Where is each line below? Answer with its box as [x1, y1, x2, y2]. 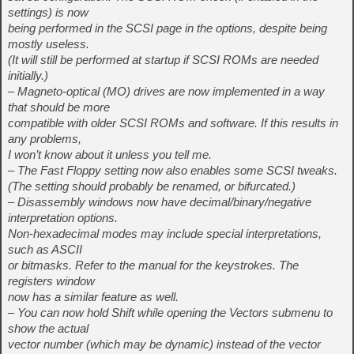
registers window [8, 274, 95, 288]
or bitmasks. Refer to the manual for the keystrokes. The [8, 258, 299, 273]
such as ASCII [8, 243, 82, 257]
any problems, [8, 132, 81, 146]
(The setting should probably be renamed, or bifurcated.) [8, 179, 296, 194]
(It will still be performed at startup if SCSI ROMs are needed [8, 53, 318, 67]
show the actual [8, 322, 88, 336]
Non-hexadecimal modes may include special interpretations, [8, 227, 322, 241]
